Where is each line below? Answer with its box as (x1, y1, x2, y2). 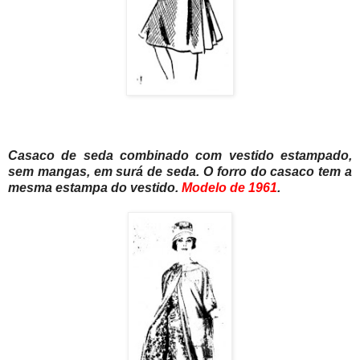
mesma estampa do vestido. (8, 180, 182, 194)
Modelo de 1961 (182, 180, 277, 194)
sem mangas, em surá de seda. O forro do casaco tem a (8, 164, 352, 178)
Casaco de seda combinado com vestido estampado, (8, 148, 352, 162)
